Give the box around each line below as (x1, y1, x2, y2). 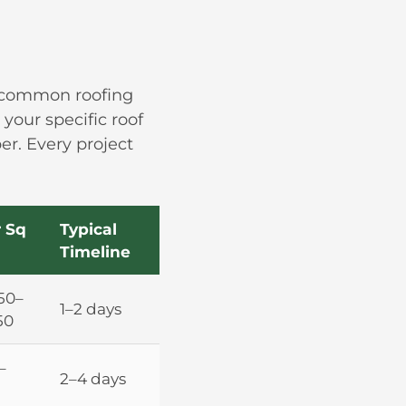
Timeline (60, 241, 130, 261)
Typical (60, 218, 117, 238)
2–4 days (60, 368, 126, 388)
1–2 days (60, 298, 121, 318)
